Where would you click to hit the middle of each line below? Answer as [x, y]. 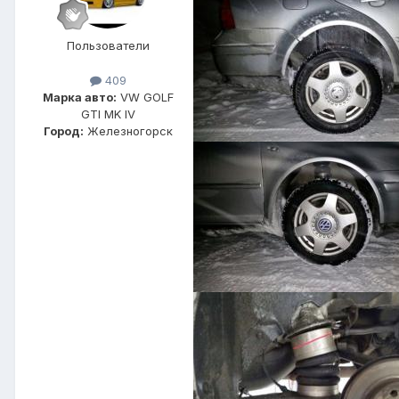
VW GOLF [145, 98]
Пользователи [108, 46]
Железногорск [128, 131]
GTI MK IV [108, 114]
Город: [63, 131]
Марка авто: [79, 98]
